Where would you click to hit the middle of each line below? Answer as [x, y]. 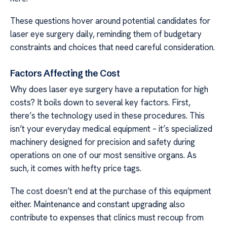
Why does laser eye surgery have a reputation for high [109, 89]
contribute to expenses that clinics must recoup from [107, 217]
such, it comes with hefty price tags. [76, 168]
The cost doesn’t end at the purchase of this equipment [111, 191]
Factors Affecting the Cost [65, 73]
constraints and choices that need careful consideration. [112, 47]
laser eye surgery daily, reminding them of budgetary [106, 34]
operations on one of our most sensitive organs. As [103, 155]
